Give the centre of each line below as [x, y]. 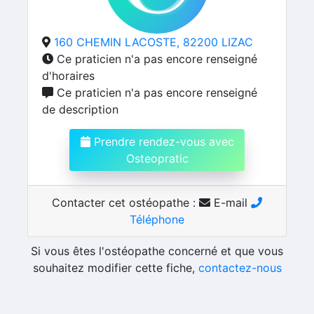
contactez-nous [240, 268]
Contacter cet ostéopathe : [125, 203]
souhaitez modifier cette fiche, [115, 268]
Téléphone [157, 219]
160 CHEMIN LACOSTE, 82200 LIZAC [153, 42]
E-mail [231, 203]
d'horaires [68, 76]
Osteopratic [157, 158]
